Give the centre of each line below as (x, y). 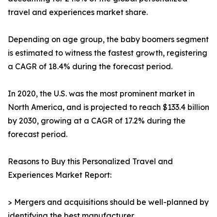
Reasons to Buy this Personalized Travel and (90, 162)
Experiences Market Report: (60, 175)
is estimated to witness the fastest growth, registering (108, 53)
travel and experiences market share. (78, 12)
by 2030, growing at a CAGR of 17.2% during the (97, 121)
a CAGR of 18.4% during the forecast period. (90, 67)
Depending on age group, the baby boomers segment (108, 39)
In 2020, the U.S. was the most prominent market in (101, 94)
